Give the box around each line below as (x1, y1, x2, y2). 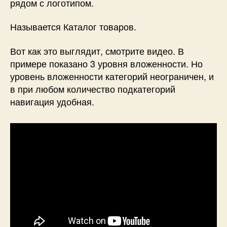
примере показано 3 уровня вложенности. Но (10, 56, 203, 70)
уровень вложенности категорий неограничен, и (10, 69, 214, 83)
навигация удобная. (10, 94, 94, 108)
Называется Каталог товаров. (10, 20, 136, 33)
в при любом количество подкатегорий (10, 82, 175, 95)
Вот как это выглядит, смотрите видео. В (10, 44, 184, 57)
